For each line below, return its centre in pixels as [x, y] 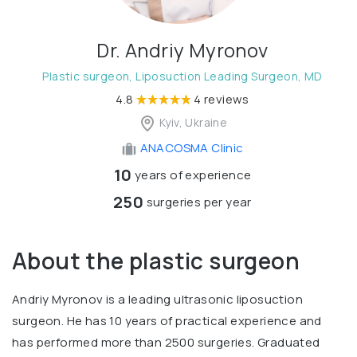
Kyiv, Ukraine [192, 122]
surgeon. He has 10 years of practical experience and [167, 321]
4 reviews [222, 100]
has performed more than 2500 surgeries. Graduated [166, 343]
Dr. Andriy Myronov [182, 50]
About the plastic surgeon [156, 261]
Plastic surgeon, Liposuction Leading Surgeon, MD [182, 76]
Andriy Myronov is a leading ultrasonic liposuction [157, 300]
